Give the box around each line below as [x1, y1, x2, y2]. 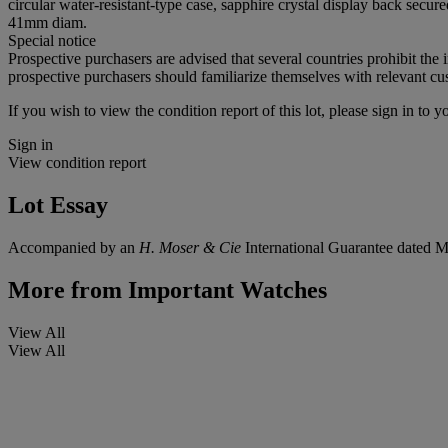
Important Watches [122, 276, 327, 303]
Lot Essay [8, 191, 108, 218]
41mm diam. [8, 13, 87, 31]
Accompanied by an [8, 238, 139, 256]
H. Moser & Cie [139, 238, 241, 256]
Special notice [8, 31, 96, 49]
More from [8, 276, 122, 303]
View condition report [8, 153, 146, 171]
